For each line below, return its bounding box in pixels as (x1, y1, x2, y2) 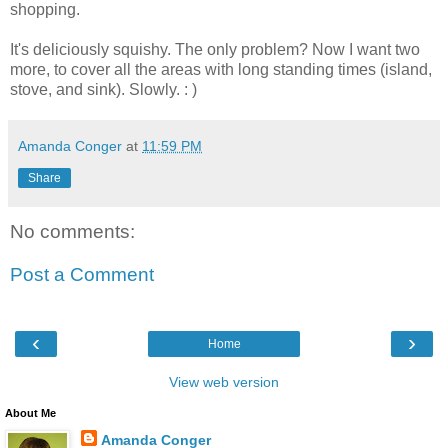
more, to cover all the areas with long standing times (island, (10, 60, 432, 78)
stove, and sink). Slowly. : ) (10, 80, 197, 98)
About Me (5, 406, 56, 419)
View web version (169, 373, 279, 390)
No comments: (10, 220, 135, 242)
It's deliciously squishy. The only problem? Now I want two (10, 40, 420, 58)
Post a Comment (10, 264, 154, 286)
